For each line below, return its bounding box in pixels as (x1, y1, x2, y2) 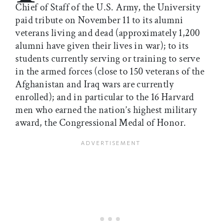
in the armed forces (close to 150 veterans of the (15, 65, 204, 78)
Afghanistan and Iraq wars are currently (15, 77, 174, 91)
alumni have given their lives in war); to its (15, 39, 189, 52)
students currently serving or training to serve (15, 52, 200, 65)
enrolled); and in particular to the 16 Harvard (15, 90, 194, 104)
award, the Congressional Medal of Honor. (15, 116, 186, 129)
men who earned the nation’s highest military (15, 103, 197, 116)
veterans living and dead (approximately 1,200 (15, 26, 200, 39)
